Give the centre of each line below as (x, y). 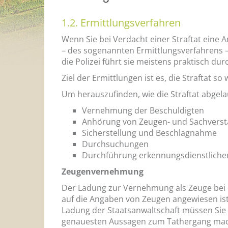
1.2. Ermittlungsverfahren (121, 22)
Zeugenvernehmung (103, 171)
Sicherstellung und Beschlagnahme (149, 133)
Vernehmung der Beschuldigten (143, 110)
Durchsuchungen (115, 144)
